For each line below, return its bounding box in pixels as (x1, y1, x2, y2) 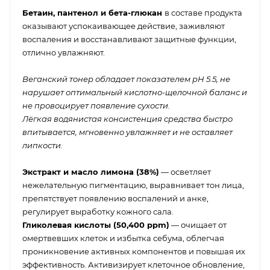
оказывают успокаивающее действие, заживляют (22, 20, 225, 31)
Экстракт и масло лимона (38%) (22, 166, 159, 177)
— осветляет (159, 166, 211, 177)
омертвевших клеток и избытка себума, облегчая (22, 233, 224, 243)
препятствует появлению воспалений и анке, (22, 193, 209, 203)
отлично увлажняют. (22, 47, 105, 57)
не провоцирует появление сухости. (22, 100, 170, 110)
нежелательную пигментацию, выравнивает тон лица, (22, 180, 244, 190)
